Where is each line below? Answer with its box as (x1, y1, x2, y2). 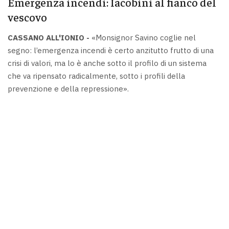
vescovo (8, 10, 47, 25)
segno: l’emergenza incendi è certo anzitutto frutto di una (8, 45, 214, 55)
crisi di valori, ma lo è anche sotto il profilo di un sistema (8, 58, 207, 68)
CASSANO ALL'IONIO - (8, 32, 89, 42)
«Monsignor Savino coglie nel (89, 32, 196, 42)
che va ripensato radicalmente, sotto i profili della (8, 71, 185, 81)
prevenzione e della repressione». (8, 83, 129, 94)
